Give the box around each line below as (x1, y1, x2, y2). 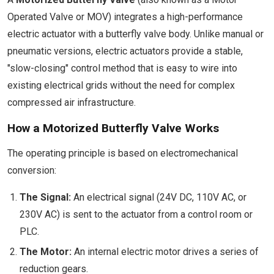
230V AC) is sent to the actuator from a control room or (20, 209, 253, 220)
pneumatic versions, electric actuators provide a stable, (7, 45, 243, 57)
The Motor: (20, 246, 72, 257)
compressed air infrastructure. (7, 97, 136, 108)
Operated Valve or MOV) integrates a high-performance (7, 11, 243, 23)
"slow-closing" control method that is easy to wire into (7, 62, 237, 74)
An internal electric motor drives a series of (72, 246, 259, 257)
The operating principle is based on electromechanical (7, 147, 238, 159)
